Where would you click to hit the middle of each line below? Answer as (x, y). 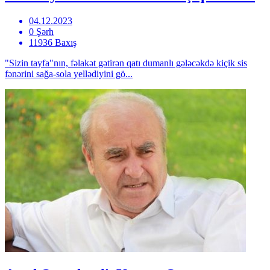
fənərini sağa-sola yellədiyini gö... (69, 74)
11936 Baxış (53, 42)
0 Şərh (41, 31)
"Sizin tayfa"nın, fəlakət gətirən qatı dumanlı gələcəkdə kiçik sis (126, 63)
